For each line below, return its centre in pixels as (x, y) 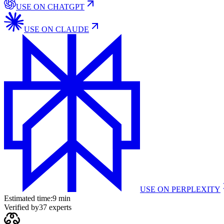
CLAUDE (72, 29)
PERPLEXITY (196, 189)
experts (59, 207)
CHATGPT (66, 7)
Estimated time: (28, 198)
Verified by (21, 207)
